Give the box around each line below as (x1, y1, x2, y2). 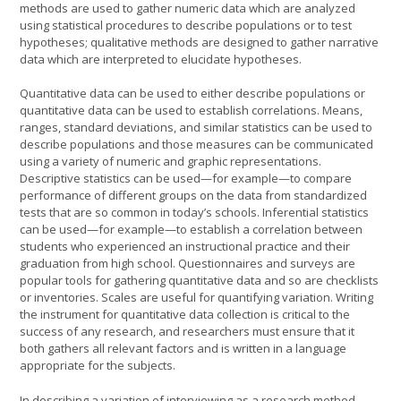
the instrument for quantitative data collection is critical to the (20, 306, 350, 322)
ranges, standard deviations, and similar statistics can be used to (20, 119, 372, 135)
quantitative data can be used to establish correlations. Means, (20, 102, 363, 118)
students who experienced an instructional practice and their (20, 238, 350, 254)
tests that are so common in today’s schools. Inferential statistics (20, 204, 369, 220)
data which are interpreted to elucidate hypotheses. (20, 50, 304, 67)
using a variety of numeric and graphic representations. (20, 153, 321, 169)
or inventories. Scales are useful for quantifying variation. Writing (20, 289, 373, 305)
